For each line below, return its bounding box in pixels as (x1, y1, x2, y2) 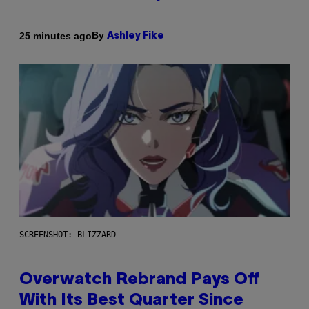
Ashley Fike (107, 32, 164, 41)
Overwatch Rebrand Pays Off (19, 272, 260, 288)
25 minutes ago (19, 30, 92, 41)
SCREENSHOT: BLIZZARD (19, 229, 116, 239)
